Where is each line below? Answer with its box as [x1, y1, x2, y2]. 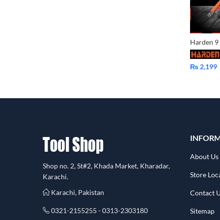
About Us [190, 152, 219, 161]
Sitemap [190, 207, 215, 215]
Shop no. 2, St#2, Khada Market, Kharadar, [43, 162, 170, 170]
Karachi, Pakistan [51, 188, 104, 196]
